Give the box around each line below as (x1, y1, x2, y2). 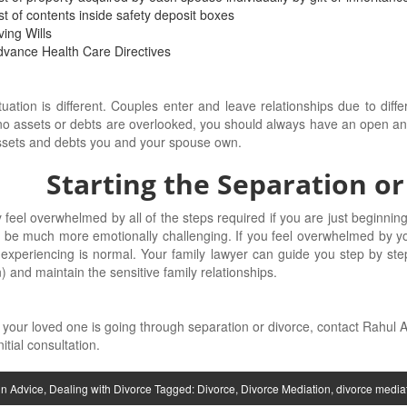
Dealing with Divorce (48, 381, 152, 396)
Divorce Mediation (240, 381, 331, 396)
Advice (9, 381, 44, 396)
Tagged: (154, 381, 197, 396)
